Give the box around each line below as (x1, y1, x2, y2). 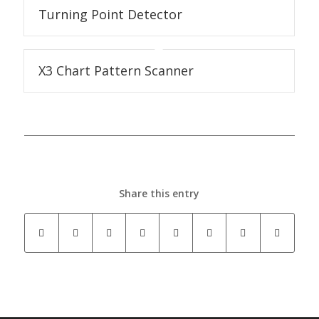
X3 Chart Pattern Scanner (38, 61, 194, 79)
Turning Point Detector (38, 5, 182, 23)
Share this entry (119, 186, 200, 200)
